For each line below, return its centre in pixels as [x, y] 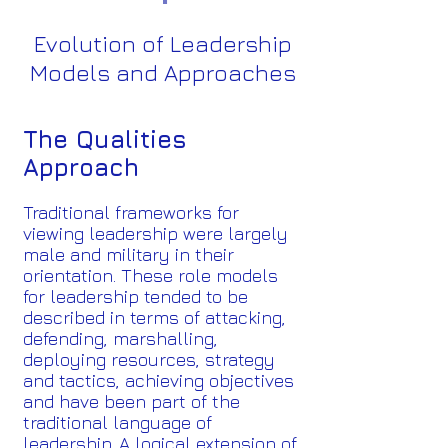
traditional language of [117, 422]
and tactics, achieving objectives [158, 380]
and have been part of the [131, 401]
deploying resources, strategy [149, 359]
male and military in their [128, 254]
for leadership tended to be [135, 296]
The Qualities [105, 139]
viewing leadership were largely [155, 233]
